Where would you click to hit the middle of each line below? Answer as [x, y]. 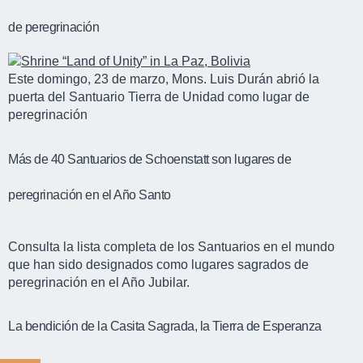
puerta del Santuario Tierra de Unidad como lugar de [159, 97]
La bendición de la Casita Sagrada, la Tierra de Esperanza [165, 326]
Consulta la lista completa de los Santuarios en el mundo [171, 246]
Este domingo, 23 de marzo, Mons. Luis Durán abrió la [164, 79]
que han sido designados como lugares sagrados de [158, 264]
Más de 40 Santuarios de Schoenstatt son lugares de [149, 159]
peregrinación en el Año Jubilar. [99, 282]
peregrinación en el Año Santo [90, 194]
